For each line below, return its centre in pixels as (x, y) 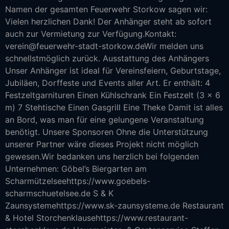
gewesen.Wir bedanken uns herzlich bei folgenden (102, 156)
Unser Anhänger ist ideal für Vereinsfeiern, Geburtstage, (113, 71)
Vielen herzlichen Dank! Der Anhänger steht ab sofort (108, 21)
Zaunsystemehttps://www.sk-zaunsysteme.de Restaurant (114, 205)
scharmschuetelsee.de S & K (59, 193)
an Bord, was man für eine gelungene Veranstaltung (105, 120)
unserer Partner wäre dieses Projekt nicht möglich (102, 144)
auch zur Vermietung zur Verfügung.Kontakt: (91, 34)
